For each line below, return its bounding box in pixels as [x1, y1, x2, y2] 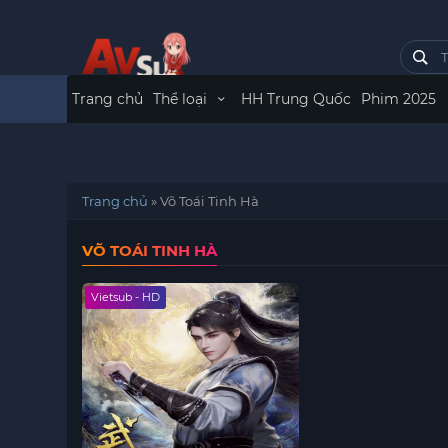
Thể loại [153, 90, 212, 108]
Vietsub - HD [91, 290, 161, 304]
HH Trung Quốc [240, 90, 351, 108]
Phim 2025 [360, 90, 436, 108]
